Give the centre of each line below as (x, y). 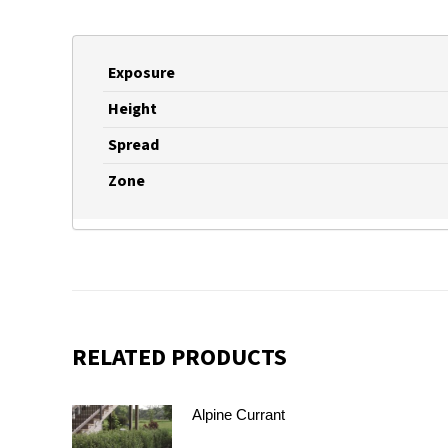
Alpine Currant (238, 414)
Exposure (141, 73)
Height (132, 109)
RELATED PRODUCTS (179, 357)
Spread (133, 145)
